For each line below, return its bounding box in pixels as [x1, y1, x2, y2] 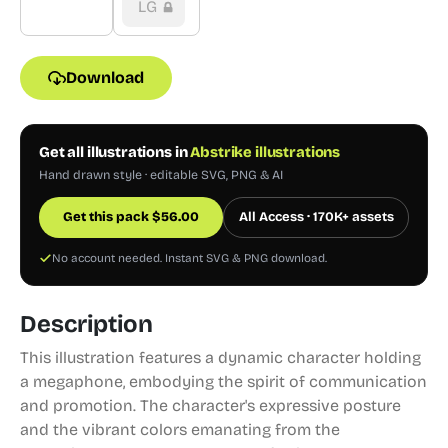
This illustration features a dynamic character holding [20, 348, 421, 367]
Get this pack [63, 209, 152, 225]
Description [20, 310, 153, 338]
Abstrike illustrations [190, 143, 341, 161]
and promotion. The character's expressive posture [20, 396, 401, 415]
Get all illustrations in [39, 143, 191, 161]
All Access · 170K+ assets [238, 209, 394, 225]
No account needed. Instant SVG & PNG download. [52, 251, 327, 265]
